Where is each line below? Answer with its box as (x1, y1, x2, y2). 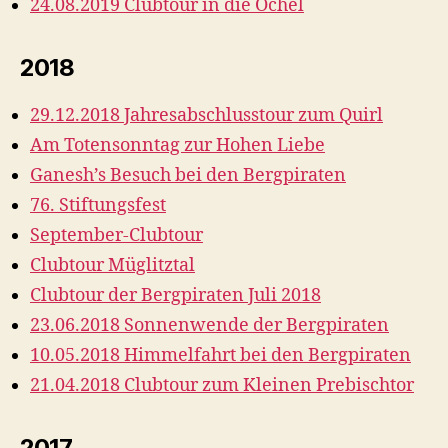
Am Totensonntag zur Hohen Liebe (30, 134, 325, 157)
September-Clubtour (30, 224, 203, 247)
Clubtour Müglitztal (30, 254, 195, 277)
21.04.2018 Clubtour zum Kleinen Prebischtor (30, 374, 414, 397)
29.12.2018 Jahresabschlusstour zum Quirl (30, 104, 383, 127)
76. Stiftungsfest (30, 194, 166, 217)
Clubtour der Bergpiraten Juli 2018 (30, 284, 321, 307)
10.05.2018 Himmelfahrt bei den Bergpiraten (30, 344, 411, 367)
